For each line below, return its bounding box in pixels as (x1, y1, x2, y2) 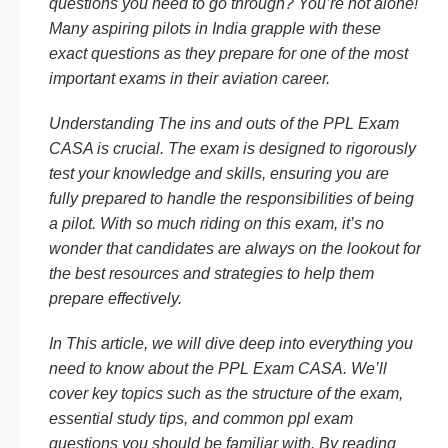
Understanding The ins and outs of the (49, 115, 323, 132)
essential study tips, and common (49, 410, 288, 427)
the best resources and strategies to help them (49, 265, 374, 282)
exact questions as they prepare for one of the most (49, 45, 408, 62)
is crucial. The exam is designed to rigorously (93, 140, 416, 157)
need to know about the (49, 360, 218, 377)
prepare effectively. (49, 290, 182, 307)
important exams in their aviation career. (49, 70, 330, 87)
